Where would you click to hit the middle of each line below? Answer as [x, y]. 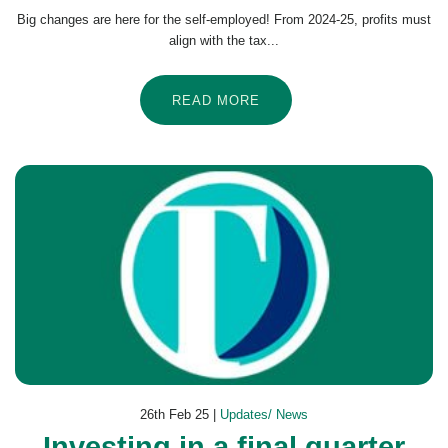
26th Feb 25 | [180, 415]
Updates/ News [264, 415]
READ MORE [216, 101]
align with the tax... [224, 41]
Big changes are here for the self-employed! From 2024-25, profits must [224, 20]
